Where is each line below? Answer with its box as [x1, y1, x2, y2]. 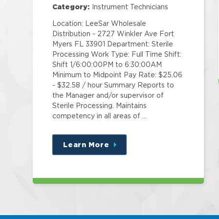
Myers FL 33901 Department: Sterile [52, 40, 174, 48]
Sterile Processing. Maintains [52, 102, 147, 109]
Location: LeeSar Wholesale [52, 20, 147, 27]
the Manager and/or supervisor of [52, 91, 164, 99]
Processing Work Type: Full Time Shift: [52, 50, 182, 58]
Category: [52, 3, 90, 11]
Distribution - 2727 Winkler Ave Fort [52, 30, 175, 38]
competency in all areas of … [52, 112, 147, 120]
